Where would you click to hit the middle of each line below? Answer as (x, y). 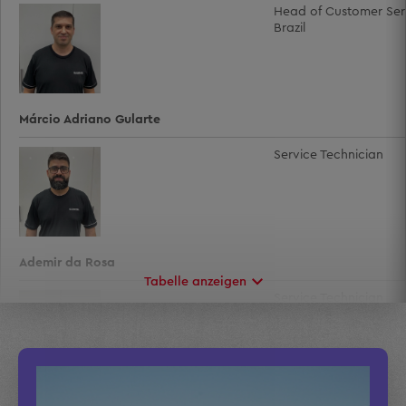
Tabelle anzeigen (197, 282)
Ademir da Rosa (67, 262)
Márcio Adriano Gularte (90, 120)
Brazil (290, 28)
